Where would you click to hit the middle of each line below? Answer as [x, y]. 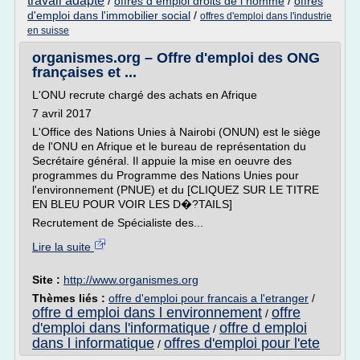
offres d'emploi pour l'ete [242, 343]
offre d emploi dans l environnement [147, 313]
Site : [48, 280]
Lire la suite [63, 247]
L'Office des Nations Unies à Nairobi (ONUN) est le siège [176, 132]
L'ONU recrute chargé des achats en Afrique [145, 95]
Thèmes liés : [70, 298]
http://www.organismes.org [131, 280]
